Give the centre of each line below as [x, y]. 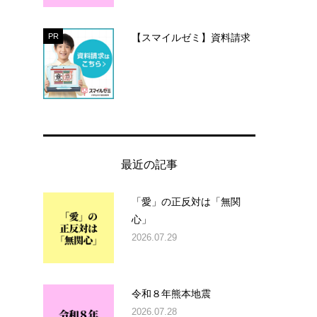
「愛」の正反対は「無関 [186, 201]
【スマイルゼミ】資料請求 [191, 37]
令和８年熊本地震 [171, 293]
